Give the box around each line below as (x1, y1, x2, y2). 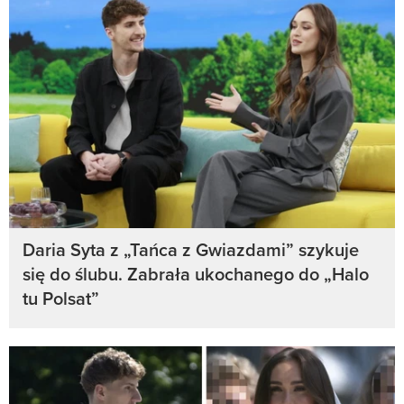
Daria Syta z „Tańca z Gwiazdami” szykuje (23, 236, 359, 263)
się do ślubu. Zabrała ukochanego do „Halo (23, 261, 369, 288)
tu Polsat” (23, 285, 99, 312)
